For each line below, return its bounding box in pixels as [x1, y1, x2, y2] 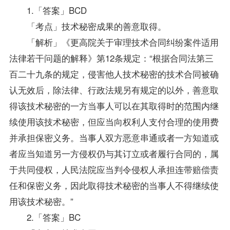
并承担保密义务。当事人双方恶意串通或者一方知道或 [9, 130, 219, 144]
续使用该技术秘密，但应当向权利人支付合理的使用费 [9, 114, 219, 128]
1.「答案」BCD [9, 3, 87, 16]
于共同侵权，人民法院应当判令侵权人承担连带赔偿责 [9, 162, 219, 176]
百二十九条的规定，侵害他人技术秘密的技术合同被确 [9, 67, 219, 80]
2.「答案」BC [9, 210, 81, 223]
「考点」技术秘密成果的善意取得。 [9, 19, 166, 32]
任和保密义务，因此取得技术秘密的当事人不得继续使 [9, 178, 219, 191]
